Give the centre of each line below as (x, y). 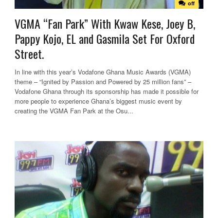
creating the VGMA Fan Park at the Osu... (74, 111)
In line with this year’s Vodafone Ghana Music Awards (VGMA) (103, 72)
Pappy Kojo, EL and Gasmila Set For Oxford (105, 39)
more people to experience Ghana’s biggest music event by (98, 101)
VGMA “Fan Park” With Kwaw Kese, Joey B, (105, 24)
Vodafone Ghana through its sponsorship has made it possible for (107, 91)
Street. (29, 54)
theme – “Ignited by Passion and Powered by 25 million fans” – (103, 82)
